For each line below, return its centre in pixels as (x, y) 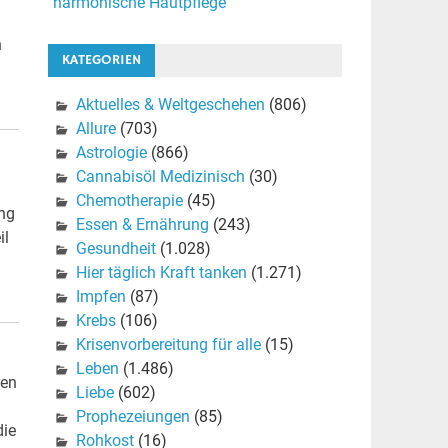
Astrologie (111, 153)
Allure (95, 129)
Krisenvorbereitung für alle (168, 345)
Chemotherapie (129, 201)
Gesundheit (115, 249)
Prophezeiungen (132, 417)
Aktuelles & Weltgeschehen (170, 105)
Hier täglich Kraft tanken (161, 273)
